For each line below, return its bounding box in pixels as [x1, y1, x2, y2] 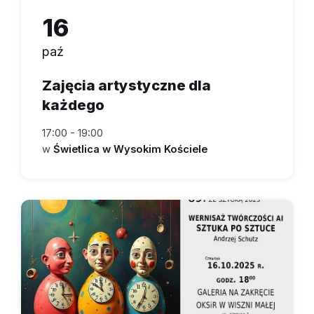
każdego [42, 96, 104, 114]
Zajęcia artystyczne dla [42, 76, 211, 95]
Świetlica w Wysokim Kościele [53, 143, 207, 156]
